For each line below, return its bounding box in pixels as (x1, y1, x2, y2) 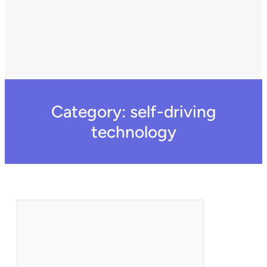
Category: (51, 101, 130, 122)
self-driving (129, 101, 216, 122)
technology (91, 121, 176, 142)
